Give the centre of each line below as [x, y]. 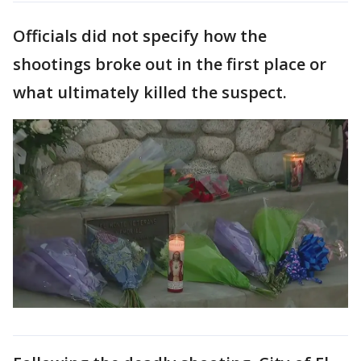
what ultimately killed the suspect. [150, 92]
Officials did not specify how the [140, 36]
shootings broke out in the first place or [170, 64]
